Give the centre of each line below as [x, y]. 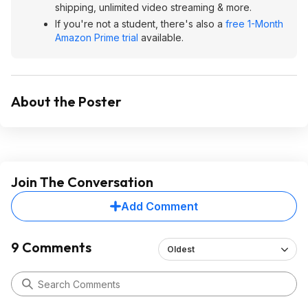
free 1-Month [254, 24]
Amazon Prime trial [97, 37]
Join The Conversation [82, 182]
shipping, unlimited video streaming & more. [153, 7]
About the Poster [66, 101]
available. [161, 37]
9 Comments [51, 247]
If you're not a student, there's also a [140, 24]
